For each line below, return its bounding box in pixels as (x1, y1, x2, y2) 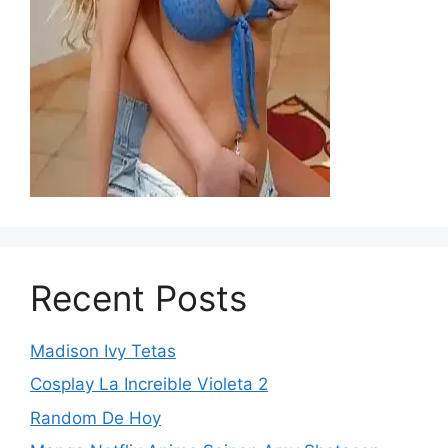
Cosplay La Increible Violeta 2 (30, 374, 268, 395)
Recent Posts (30, 276, 247, 319)
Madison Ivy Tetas (30, 340, 176, 361)
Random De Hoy (30, 407, 161, 428)
